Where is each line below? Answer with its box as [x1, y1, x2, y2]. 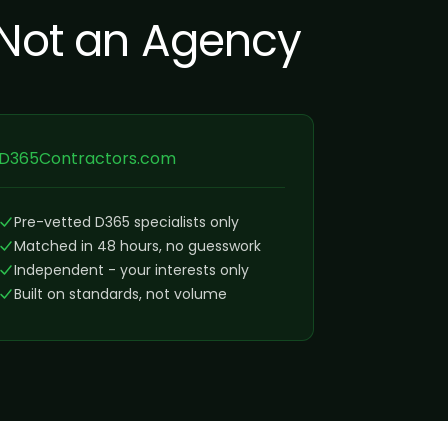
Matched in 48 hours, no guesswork [13, 236, 261, 256]
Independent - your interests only [13, 260, 249, 280]
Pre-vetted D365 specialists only [13, 212, 239, 232]
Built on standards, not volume [13, 284, 227, 304]
